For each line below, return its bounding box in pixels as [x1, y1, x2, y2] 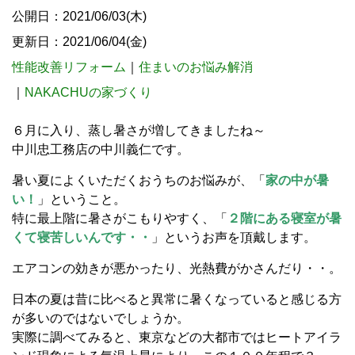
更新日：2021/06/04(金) [12, 35, 147, 48]
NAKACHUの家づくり [25, 86, 152, 99]
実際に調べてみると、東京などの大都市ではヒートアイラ [12, 330, 342, 344]
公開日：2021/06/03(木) [12, 10, 147, 23]
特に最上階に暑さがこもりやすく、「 [12, 212, 227, 225]
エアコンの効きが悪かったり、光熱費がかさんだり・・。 [12, 261, 342, 275]
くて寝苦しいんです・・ [12, 231, 151, 244]
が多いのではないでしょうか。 [12, 311, 189, 325]
